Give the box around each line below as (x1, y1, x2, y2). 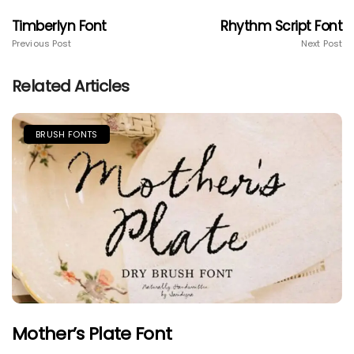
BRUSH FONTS (36, 127, 98, 141)
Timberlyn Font (12, 16, 107, 36)
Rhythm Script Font (220, 16, 342, 36)
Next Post (301, 36, 342, 50)
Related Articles (12, 74, 130, 97)
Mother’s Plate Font (12, 321, 172, 346)
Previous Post (12, 36, 72, 50)
